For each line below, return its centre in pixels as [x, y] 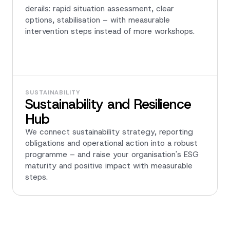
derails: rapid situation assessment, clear [100, 9]
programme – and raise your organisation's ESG [112, 155]
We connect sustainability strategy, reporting [109, 132]
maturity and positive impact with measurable [109, 166]
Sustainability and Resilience [108, 104]
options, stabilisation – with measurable [98, 20]
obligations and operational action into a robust [111, 143]
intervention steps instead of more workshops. [110, 32]
